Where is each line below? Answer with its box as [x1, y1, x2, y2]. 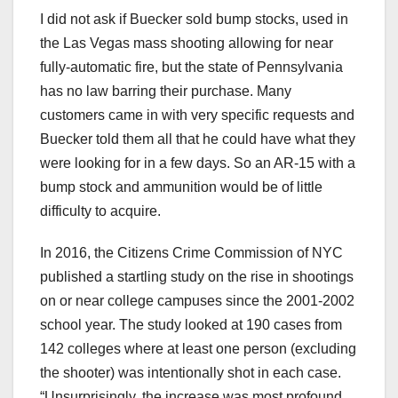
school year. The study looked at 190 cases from [40, 317, 342, 333]
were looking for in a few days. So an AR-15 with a [40, 155, 355, 171]
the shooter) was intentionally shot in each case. [40, 365, 341, 381]
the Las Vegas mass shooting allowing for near [40, 36, 333, 52]
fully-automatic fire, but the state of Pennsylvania [40, 60, 343, 76]
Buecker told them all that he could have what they [40, 131, 355, 147]
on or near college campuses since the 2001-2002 [40, 293, 354, 309]
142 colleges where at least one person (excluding [40, 341, 356, 357]
